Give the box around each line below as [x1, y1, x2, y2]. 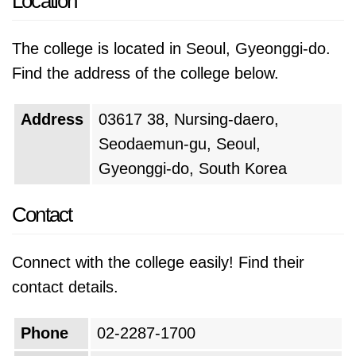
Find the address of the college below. [12, 64, 279, 82]
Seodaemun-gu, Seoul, [99, 135, 261, 153]
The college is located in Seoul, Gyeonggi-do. [12, 40, 331, 57]
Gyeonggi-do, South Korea [99, 160, 287, 177]
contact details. [12, 278, 118, 296]
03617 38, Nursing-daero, [99, 110, 279, 128]
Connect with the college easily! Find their [12, 253, 304, 271]
